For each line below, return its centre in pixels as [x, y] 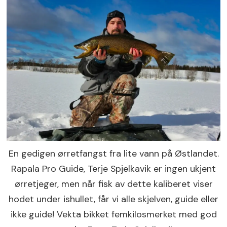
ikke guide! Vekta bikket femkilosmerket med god [113, 214]
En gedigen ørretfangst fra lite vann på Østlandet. [113, 153]
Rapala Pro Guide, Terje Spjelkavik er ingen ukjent [113, 168]
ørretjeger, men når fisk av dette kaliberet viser [113, 184]
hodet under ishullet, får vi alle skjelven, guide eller [113, 199]
